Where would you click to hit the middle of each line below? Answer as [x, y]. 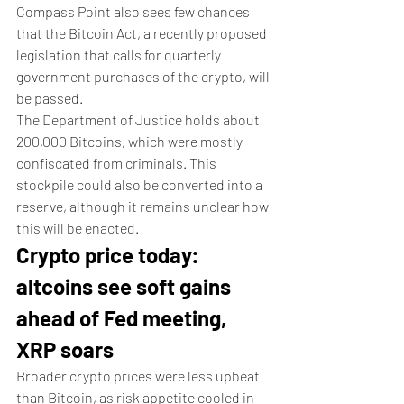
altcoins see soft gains [126, 286]
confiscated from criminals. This [118, 163]
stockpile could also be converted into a [141, 184]
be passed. [51, 98]
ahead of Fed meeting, [124, 318]
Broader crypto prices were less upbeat [139, 376]
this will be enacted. [79, 228]
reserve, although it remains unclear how [144, 206]
